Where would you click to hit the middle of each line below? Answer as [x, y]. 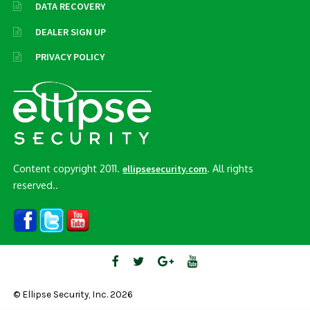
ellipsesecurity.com [165, 169]
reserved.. [36, 185]
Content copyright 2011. [68, 168]
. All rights [230, 168]
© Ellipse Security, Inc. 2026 [73, 294]
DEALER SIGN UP [70, 31]
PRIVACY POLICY [70, 57]
